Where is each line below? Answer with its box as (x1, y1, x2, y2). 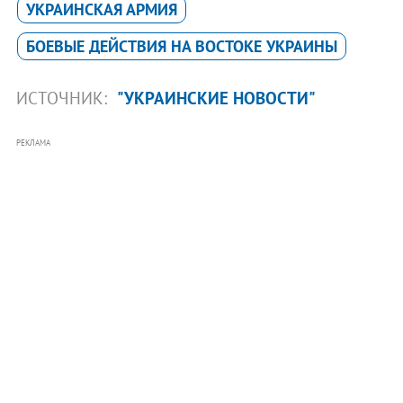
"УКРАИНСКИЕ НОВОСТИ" (116, 87, 316, 110)
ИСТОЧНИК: (15, 87, 112, 110)
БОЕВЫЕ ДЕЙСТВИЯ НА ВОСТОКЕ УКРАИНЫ (25, 36, 337, 58)
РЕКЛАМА (15, 138, 50, 148)
